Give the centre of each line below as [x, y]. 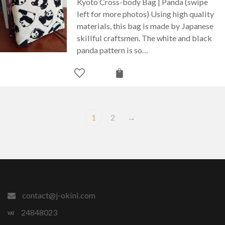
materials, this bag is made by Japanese [145, 26]
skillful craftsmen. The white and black [145, 38]
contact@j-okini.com [58, 195]
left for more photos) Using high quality [146, 14]
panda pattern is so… [113, 50]
